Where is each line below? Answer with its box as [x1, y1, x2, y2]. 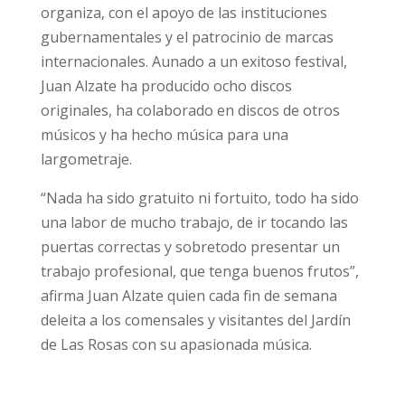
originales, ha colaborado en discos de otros [40, 100, 340, 120]
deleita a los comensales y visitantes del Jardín [40, 310, 351, 330]
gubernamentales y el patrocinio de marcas [40, 27, 334, 47]
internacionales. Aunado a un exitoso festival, [40, 52, 347, 71]
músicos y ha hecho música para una [40, 125, 288, 145]
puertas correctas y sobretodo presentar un [40, 237, 340, 257]
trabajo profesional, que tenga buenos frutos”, [40, 261, 359, 281]
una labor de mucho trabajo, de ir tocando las [40, 212, 348, 232]
